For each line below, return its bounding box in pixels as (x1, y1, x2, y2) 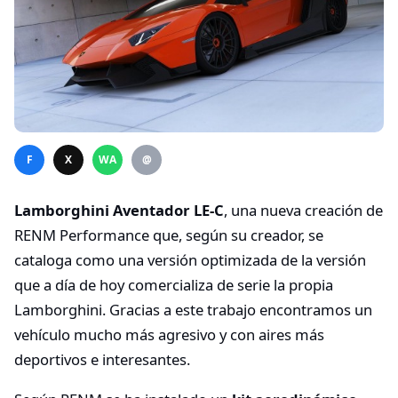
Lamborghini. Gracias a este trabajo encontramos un (14, 298, 372, 320)
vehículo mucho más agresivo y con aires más (14, 323, 324, 345)
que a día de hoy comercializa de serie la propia (14, 274, 333, 295)
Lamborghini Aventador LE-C (14, 199, 224, 220)
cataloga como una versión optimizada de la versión (14, 249, 366, 270)
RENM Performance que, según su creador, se (14, 224, 323, 245)
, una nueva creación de (224, 199, 383, 220)
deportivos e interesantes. (14, 348, 190, 370)
